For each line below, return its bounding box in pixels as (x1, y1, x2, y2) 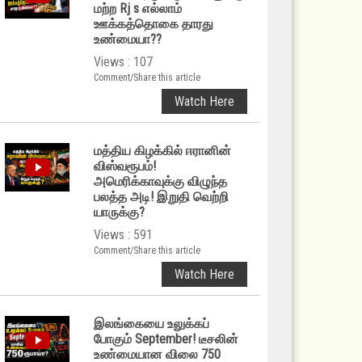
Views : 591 (94, 227, 153, 242)
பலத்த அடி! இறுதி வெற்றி (94, 189, 229, 204)
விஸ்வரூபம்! (94, 158, 156, 174)
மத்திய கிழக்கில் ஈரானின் (94, 143, 231, 158)
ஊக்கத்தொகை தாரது (94, 16, 213, 32)
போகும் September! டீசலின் (94, 331, 238, 347)
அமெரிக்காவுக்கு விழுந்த (94, 174, 227, 189)
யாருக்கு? (94, 204, 145, 220)
